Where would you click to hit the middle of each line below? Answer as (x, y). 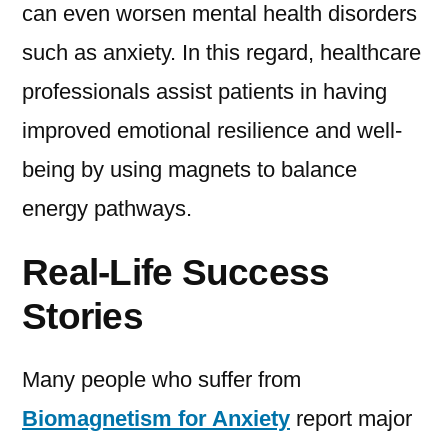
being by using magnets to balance (189, 170)
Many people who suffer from (161, 380)
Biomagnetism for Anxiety (156, 419)
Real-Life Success (176, 272)
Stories (82, 316)
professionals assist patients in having (204, 92)
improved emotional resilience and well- (212, 131)
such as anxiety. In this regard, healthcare (221, 53)
